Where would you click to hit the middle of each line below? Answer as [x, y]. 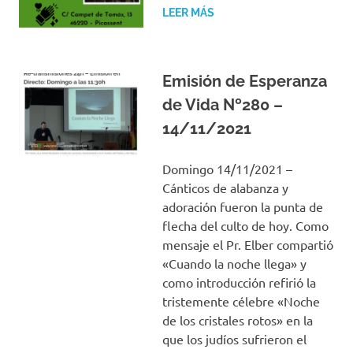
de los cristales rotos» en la [237, 320]
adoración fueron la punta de [242, 206]
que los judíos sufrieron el [234, 338]
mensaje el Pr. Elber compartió [247, 244]
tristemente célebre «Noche [241, 301]
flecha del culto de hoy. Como [245, 225]
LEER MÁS [188, 12]
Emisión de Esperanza [244, 81]
